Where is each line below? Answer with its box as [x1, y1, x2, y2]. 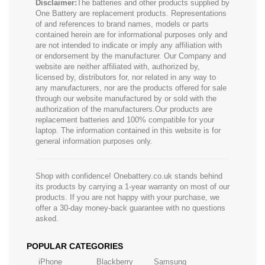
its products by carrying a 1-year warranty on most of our [35, 182, 230, 191]
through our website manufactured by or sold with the [35, 93, 216, 103]
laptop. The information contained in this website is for [35, 125, 221, 135]
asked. [35, 214, 59, 223]
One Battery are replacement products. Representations [35, 8, 227, 18]
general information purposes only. [35, 136, 153, 146]
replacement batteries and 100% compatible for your [35, 115, 214, 124]
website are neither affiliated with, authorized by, [35, 62, 200, 71]
